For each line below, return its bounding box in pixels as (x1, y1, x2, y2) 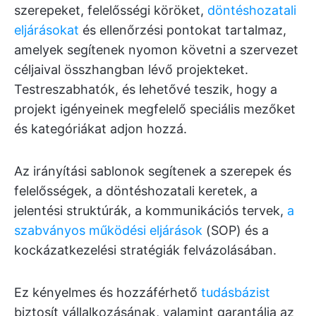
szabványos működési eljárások (14, 223, 202, 238)
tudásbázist (201, 285, 270, 300)
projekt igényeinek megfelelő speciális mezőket (14, 102, 296, 116)
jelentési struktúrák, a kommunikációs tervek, (14, 203, 287, 218)
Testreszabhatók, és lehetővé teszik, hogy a (14, 82, 277, 97)
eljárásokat (14, 23, 79, 37)
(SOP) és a (202, 223, 269, 238)
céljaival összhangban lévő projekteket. (14, 62, 248, 77)
